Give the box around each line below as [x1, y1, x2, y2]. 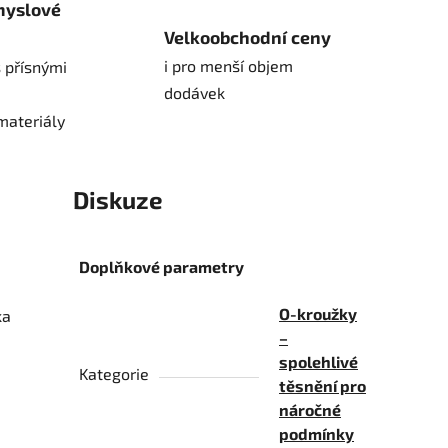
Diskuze [72, 185, 163, 215]
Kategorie [79, 364, 150, 384]
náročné [279, 400, 342, 420]
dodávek [164, 83, 225, 103]
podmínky [279, 424, 355, 444]
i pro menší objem [164, 56, 293, 76]
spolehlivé [279, 352, 359, 372]
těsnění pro [279, 376, 367, 396]
